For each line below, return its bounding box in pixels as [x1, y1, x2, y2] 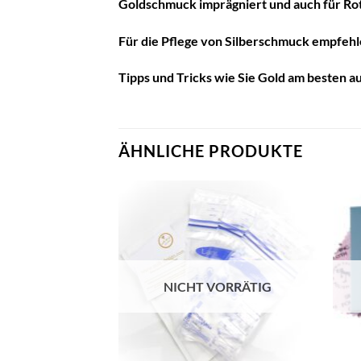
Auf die [262, 219, 293, 230]
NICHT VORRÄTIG [164, 278, 272, 294]
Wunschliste [251, 230, 305, 242]
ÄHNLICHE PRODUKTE [118, 141, 303, 161]
